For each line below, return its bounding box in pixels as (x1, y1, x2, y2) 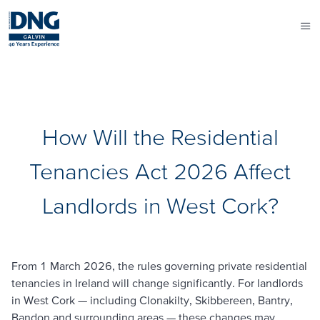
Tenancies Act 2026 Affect (29, 159, 291, 184)
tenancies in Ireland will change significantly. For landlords (11, 276, 303, 289)
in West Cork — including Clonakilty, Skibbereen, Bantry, (11, 294, 293, 306)
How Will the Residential (41, 124, 279, 149)
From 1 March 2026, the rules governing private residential (11, 259, 307, 272)
